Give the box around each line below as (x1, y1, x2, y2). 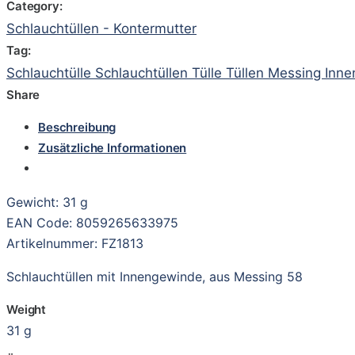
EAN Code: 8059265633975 (6, 214, 178, 231)
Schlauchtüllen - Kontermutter (6, 20, 197, 36)
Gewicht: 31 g (6, 193, 88, 210)
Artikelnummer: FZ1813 (6, 235, 143, 251)
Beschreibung (38, 119, 116, 135)
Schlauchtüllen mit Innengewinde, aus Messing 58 (6, 268, 303, 284)
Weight (6, 301, 47, 317)
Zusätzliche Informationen (38, 139, 187, 155)
